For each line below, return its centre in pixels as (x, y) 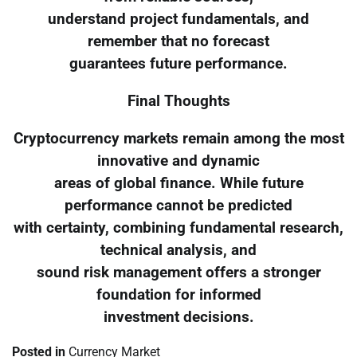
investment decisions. (178, 317)
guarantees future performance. (178, 64)
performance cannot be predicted (178, 205)
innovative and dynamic (178, 161)
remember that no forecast (178, 42)
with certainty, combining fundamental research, (178, 228)
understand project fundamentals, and (178, 20)
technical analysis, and (178, 250)
